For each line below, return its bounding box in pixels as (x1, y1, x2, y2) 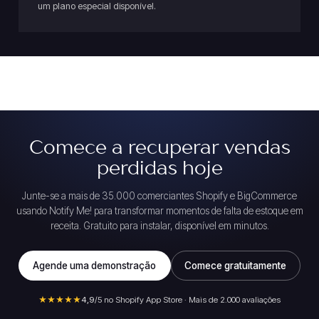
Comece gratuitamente (184, 260, 287, 272)
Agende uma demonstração (33, 260, 157, 272)
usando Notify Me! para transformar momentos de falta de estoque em (16, 205, 303, 217)
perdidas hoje (96, 159, 223, 179)
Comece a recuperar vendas (28, 138, 291, 158)
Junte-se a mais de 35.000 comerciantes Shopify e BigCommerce (22, 190, 297, 202)
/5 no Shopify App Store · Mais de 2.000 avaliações (95, 294, 281, 305)
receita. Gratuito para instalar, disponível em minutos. (50, 220, 269, 232)
